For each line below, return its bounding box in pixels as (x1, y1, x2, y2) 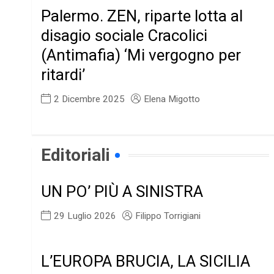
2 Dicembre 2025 (54, 94, 125, 105)
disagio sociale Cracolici (41, 26, 208, 45)
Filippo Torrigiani (135, 210, 201, 222)
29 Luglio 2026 (54, 210, 117, 222)
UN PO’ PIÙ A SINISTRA (41, 182, 204, 201)
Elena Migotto (144, 94, 201, 105)
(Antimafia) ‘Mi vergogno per (41, 46, 242, 65)
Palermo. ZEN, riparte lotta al (41, 7, 243, 26)
